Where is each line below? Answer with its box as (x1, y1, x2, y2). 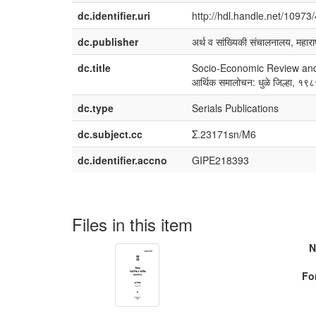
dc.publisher (78, 35, 138, 49)
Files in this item (72, 212, 193, 236)
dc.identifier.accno (78, 153, 167, 167)
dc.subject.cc (78, 127, 142, 141)
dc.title (78, 61, 111, 75)
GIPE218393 (192, 153, 249, 167)
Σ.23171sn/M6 (192, 127, 256, 141)
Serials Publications (192, 101, 279, 115)
